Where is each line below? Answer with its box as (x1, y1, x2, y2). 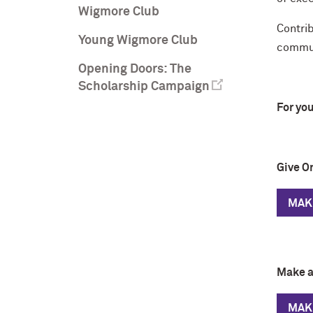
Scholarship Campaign (78, 80, 210, 93)
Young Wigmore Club (78, 34, 198, 47)
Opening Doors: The (78, 63, 191, 75)
